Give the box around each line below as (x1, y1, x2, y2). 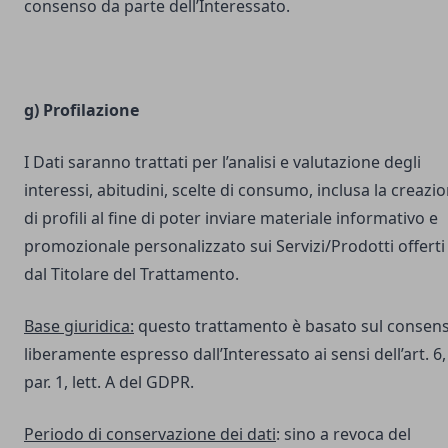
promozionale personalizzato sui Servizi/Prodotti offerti (24, 235, 445, 257)
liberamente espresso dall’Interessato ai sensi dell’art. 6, (24, 343, 446, 365)
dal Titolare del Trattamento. (24, 263, 239, 285)
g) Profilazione (24, 99, 139, 121)
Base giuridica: (24, 315, 134, 337)
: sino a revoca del (276, 423, 411, 445)
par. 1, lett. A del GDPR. (24, 371, 194, 393)
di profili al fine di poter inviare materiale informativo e (24, 207, 438, 229)
